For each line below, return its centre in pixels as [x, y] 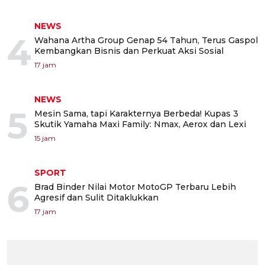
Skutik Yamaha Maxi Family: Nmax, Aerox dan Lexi [140, 125]
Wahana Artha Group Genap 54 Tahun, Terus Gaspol [146, 41]
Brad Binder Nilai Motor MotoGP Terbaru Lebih [135, 187]
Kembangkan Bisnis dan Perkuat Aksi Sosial [129, 51]
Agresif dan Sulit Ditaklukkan [96, 198]
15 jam [45, 138]
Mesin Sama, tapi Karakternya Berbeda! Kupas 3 [136, 114]
